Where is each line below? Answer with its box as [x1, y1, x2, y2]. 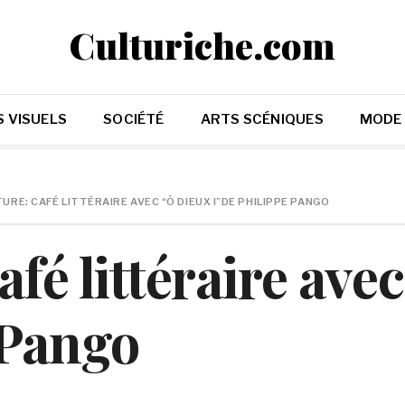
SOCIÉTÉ [103, 111, 165, 127]
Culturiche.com [70, 21, 335, 69]
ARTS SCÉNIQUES [200, 111, 324, 127]
